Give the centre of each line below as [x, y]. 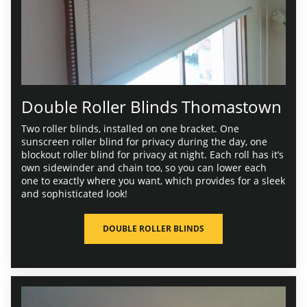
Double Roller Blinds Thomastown [151, 106]
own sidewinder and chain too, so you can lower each [144, 167]
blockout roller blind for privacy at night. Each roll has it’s [152, 154]
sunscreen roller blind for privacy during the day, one [144, 141]
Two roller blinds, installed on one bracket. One [130, 128]
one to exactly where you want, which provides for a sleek [153, 180]
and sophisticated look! [74, 193]
